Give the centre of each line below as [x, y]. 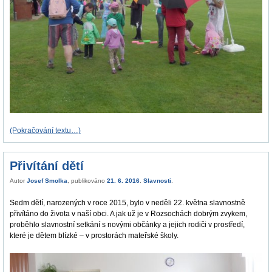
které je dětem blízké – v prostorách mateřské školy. [94, 236]
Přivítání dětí [47, 166]
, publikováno [87, 181]
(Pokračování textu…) [45, 131]
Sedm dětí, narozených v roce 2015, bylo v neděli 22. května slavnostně [127, 203]
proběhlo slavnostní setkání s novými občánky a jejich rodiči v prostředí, [127, 225]
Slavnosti [157, 181]
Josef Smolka [47, 181]
